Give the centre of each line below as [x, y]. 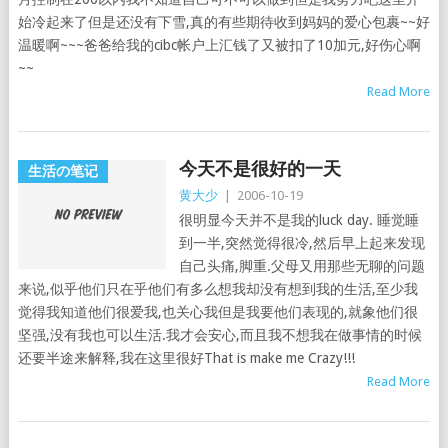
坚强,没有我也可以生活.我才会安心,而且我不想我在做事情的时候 [219, 335]
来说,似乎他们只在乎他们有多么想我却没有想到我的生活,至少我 [217, 289]
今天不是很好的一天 [259, 168]
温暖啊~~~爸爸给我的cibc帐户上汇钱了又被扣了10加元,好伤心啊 [219, 45]
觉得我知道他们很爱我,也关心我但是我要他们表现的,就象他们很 [217, 312]
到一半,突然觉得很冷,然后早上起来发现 [301, 243]
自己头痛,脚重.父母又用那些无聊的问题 [301, 266]
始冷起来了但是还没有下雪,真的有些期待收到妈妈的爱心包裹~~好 [223, 22]
